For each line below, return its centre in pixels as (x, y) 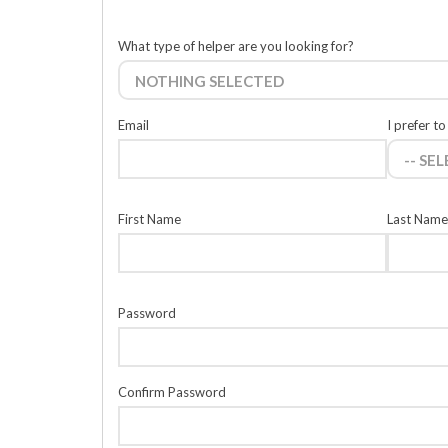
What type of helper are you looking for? (236, 46)
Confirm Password (172, 392)
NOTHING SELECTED (209, 81)
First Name (149, 219)
